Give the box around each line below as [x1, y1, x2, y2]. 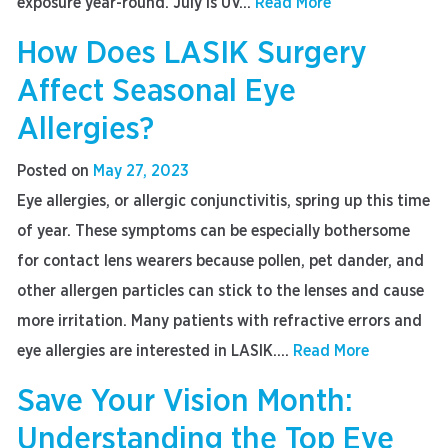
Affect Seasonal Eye [17, 75, 296, 107]
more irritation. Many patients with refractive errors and [17, 313, 422, 329]
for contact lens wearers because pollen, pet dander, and [17, 253, 424, 269]
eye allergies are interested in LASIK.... [17, 343, 293, 359]
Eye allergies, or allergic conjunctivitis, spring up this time [17, 193, 430, 209]
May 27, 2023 [93, 163, 189, 179]
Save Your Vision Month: [17, 385, 353, 417]
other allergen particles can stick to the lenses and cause [17, 283, 424, 299]
